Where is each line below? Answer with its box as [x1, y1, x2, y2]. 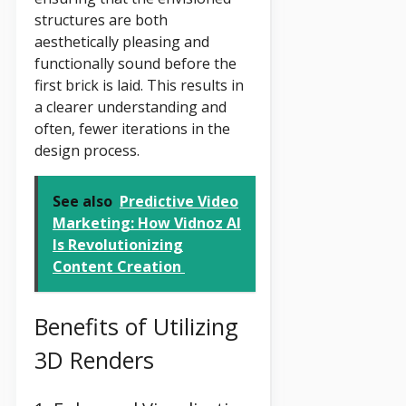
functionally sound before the [34, 53, 237, 73]
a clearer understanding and [34, 96, 227, 117]
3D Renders [34, 344, 154, 376]
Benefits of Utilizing [34, 311, 238, 343]
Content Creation [53, 256, 185, 276]
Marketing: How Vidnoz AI [53, 212, 241, 233]
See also [53, 190, 112, 211]
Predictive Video [120, 190, 238, 211]
